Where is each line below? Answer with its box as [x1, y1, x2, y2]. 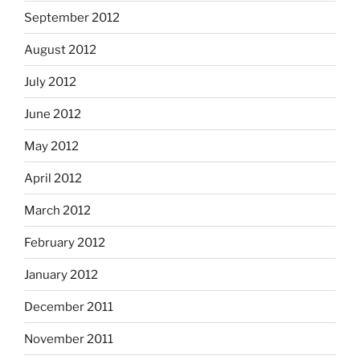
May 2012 [24, 138, 79, 153]
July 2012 [24, 74, 76, 89]
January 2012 [24, 267, 98, 282]
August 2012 [24, 42, 96, 57]
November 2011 [24, 331, 113, 346]
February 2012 [24, 235, 105, 250]
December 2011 [24, 299, 113, 314]
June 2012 [24, 106, 81, 121]
